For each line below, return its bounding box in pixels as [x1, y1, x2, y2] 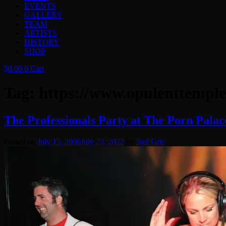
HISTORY [24, 38, 60, 46]
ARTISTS [24, 29, 57, 37]
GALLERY [24, 11, 63, 19]
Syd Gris [136, 137, 164, 146]
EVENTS [24, 2, 56, 10]
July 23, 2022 [81, 137, 124, 146]
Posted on [4, 137, 37, 146]
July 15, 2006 [37, 137, 81, 146]
